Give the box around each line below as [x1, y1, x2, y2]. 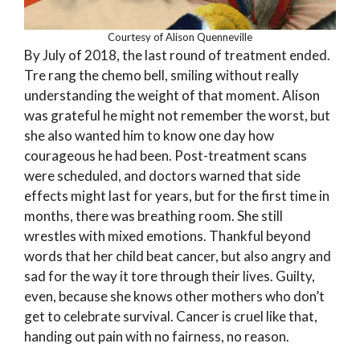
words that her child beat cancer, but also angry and [24, 247, 331, 265]
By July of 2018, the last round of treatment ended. [24, 47, 330, 64]
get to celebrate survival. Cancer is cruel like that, [24, 308, 317, 325]
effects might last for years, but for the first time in [24, 187, 329, 205]
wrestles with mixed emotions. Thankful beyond [24, 227, 311, 245]
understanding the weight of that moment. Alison [24, 87, 320, 104]
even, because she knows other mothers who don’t [24, 288, 325, 305]
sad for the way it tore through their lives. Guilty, [24, 268, 315, 285]
